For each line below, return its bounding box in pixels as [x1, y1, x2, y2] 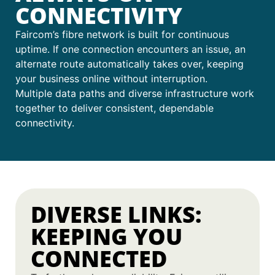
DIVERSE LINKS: [31, 199, 201, 230]
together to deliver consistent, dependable [15, 101, 214, 114]
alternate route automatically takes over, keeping [15, 57, 244, 70]
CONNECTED [31, 243, 167, 274]
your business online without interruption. [15, 72, 207, 85]
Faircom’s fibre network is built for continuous [15, 28, 229, 41]
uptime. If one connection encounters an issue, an [15, 42, 246, 55]
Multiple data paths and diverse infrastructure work [15, 87, 254, 99]
